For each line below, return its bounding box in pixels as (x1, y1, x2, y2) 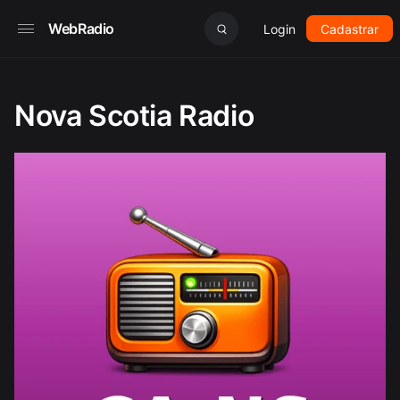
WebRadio (48, 19, 115, 37)
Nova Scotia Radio (14, 98, 254, 133)
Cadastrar (321, 21, 379, 37)
